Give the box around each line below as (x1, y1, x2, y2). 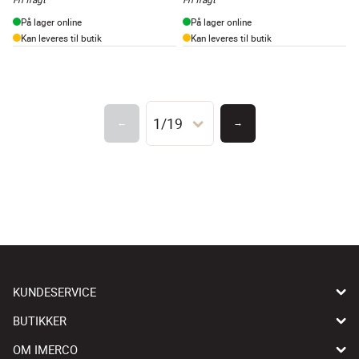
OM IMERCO (13, 341, 78, 357)
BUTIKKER (13, 312, 67, 329)
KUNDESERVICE (13, 283, 96, 300)
